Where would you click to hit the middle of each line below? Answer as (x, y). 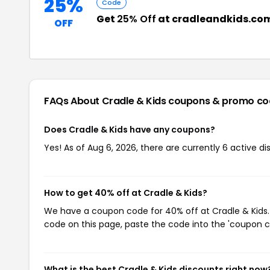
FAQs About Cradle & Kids (106, 101)
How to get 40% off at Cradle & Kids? (126, 193)
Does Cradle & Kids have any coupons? (130, 130)
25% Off (137, 19)
